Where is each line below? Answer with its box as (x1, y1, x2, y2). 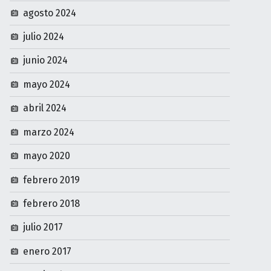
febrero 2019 (23, 168, 80, 180)
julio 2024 (23, 25, 65, 38)
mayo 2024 (23, 73, 71, 85)
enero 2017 (23, 240, 72, 252)
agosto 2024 (23, 1, 77, 13)
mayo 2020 (23, 145, 71, 157)
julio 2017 (23, 216, 64, 228)
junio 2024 (23, 49, 68, 61)
